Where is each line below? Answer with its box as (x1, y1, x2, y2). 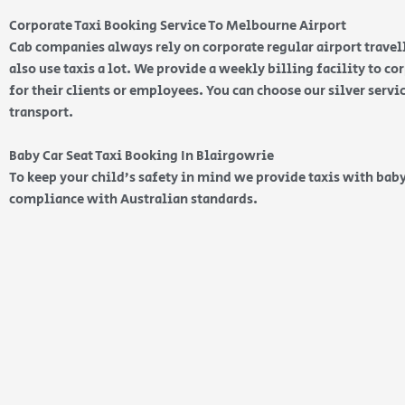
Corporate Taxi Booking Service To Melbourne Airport (9, 16, 346, 35)
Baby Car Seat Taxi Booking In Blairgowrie (9, 146, 277, 165)
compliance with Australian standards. (9, 190, 260, 209)
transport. (9, 103, 76, 122)
